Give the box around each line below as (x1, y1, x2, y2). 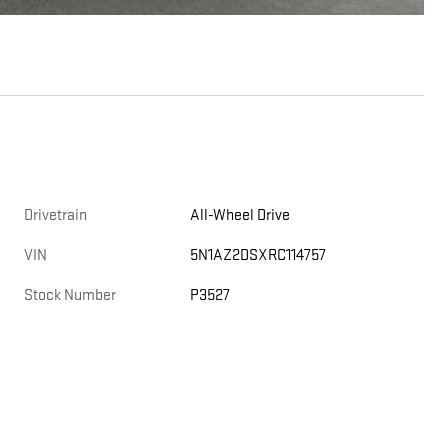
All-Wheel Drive (190, 206, 292, 226)
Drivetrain (24, 206, 87, 226)
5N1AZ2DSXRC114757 (190, 246, 327, 266)
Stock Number (24, 286, 116, 306)
